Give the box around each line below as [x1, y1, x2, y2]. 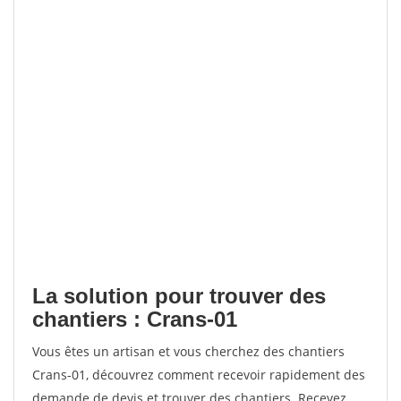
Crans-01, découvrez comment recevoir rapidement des [32, 366, 365, 383]
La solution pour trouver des [32, 284, 326, 308]
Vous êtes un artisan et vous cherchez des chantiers [32, 343, 345, 360]
